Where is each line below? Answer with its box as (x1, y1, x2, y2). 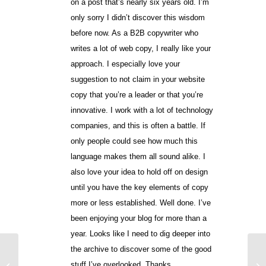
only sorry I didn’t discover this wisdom (70, 12, 205, 22)
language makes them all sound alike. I (70, 151, 205, 161)
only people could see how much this (70, 136, 198, 145)
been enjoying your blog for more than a (70, 213, 207, 223)
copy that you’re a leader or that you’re (70, 90, 203, 99)
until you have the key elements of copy (70, 182, 208, 192)
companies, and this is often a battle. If (70, 121, 205, 130)
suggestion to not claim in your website (70, 74, 205, 84)
